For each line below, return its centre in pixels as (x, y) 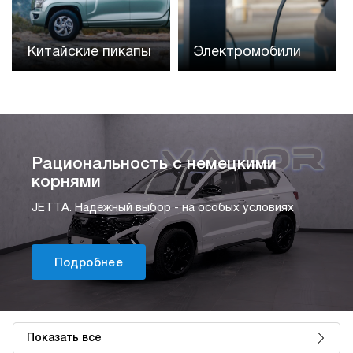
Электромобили (248, 52)
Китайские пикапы (89, 52)
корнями (66, 182)
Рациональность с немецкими (154, 164)
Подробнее (89, 263)
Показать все (64, 338)
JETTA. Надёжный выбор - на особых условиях (163, 208)
